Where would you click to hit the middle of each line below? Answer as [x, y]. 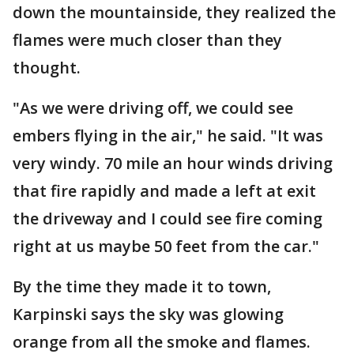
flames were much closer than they [147, 40]
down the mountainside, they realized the [174, 12]
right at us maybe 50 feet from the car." [166, 246]
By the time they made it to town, [142, 286]
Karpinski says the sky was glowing [148, 314]
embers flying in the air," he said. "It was [168, 136]
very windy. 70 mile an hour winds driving [173, 163]
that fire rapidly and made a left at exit [164, 191]
